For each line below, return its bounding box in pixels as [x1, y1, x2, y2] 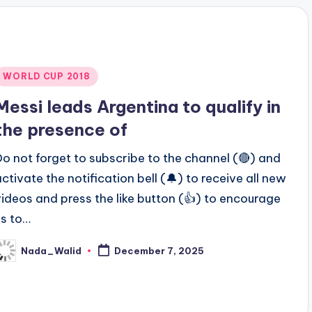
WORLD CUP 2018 [3, 71, 91, 82]
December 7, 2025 [114, 245, 205, 257]
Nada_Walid [21, 244, 82, 256]
